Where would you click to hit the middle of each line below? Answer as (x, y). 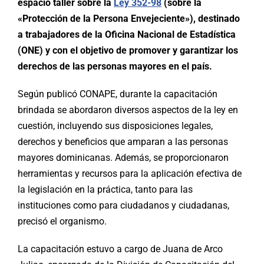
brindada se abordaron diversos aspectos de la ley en (128, 110)
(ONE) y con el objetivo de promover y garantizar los (128, 51)
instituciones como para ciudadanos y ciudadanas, (123, 206)
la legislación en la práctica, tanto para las (105, 190)
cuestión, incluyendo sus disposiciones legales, (115, 126)
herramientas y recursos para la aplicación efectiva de (130, 174)
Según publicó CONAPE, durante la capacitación (118, 94)
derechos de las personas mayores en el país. (115, 67)
